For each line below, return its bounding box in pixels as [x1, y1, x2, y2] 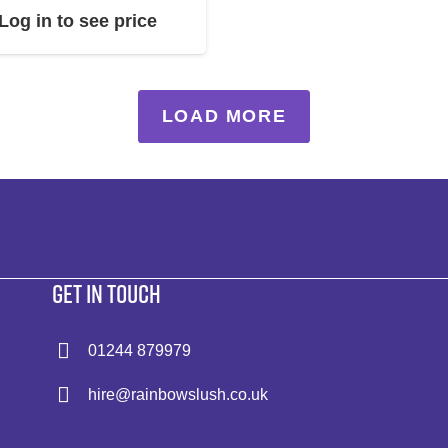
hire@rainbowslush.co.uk [88, 385, 268, 403]
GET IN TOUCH [52, 277, 161, 309]
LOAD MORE [161, 106, 287, 127]
